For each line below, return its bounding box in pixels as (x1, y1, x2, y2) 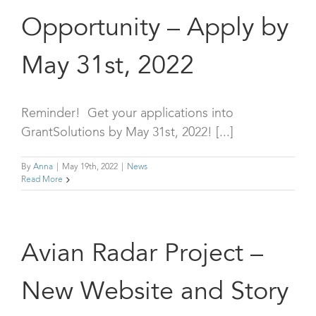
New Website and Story (21, 280, 288, 306)
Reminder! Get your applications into (21, 107, 233, 120)
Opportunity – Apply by (21, 16, 288, 42)
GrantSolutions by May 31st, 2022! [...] (21, 126, 233, 139)
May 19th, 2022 (62, 162, 118, 171)
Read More (21, 175, 63, 184)
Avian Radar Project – (21, 242, 263, 268)
